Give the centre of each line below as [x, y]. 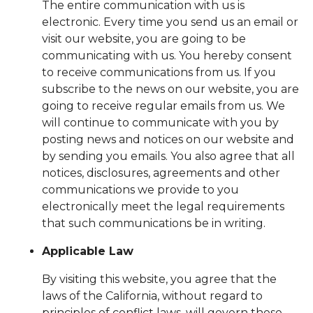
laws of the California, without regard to [152, 296]
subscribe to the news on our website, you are [170, 89]
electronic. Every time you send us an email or [170, 22]
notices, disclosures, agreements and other [161, 173]
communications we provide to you [140, 190]
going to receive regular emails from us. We [163, 106]
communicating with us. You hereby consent [167, 56]
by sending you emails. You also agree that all [168, 156]
